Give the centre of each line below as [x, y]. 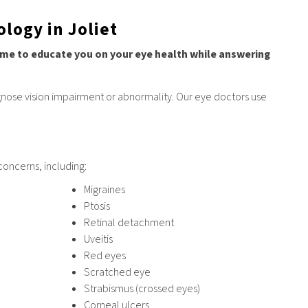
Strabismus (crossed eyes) [142, 288]
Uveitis [98, 239]
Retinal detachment [129, 222]
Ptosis [97, 206]
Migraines [104, 189]
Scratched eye [117, 272]
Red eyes [104, 255]
